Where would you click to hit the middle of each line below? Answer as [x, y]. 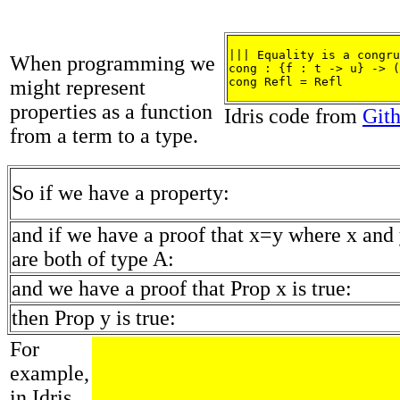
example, [50, 374]
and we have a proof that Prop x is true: [182, 289]
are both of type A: [93, 259]
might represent [78, 88]
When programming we [112, 64]
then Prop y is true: [94, 318]
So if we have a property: [121, 193]
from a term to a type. [104, 136]
